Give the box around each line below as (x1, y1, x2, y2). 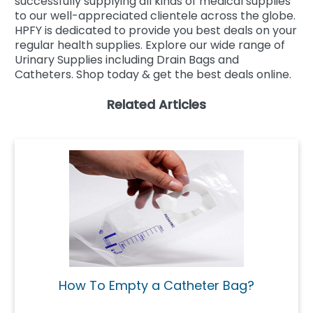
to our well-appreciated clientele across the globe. (15, 7, 296, 24)
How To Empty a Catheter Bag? (59, 276, 254, 294)
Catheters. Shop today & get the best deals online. (15, 66, 291, 82)
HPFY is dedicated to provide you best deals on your (15, 22, 297, 38)
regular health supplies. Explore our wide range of (15, 36, 285, 53)
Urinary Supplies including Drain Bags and (15, 51, 239, 68)
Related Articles (107, 95, 206, 113)
